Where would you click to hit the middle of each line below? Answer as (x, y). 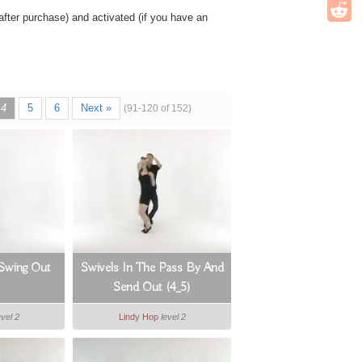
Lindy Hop (138, 317)
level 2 (173, 317)
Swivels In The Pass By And (152, 268)
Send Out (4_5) (152, 288)
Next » (96, 108)
